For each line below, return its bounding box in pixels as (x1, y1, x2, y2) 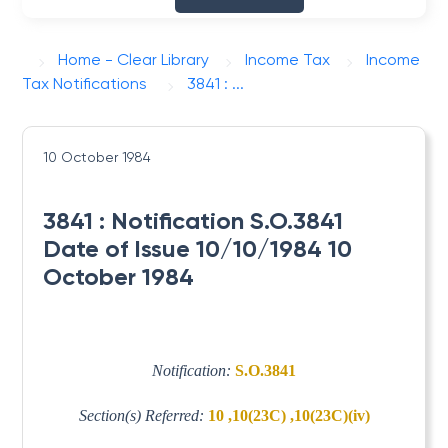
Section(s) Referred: (78, 406, 208, 424)
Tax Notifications (22, 74, 148, 93)
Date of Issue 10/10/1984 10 (43, 234, 353, 263)
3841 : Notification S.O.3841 (43, 206, 344, 235)
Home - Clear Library (58, 50, 210, 69)
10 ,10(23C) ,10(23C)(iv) (207, 406, 370, 424)
